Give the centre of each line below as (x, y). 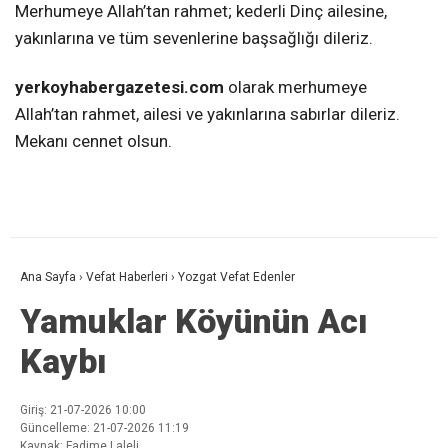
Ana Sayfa (48, 277)
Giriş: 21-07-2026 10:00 (83, 410)
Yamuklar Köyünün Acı (194, 321)
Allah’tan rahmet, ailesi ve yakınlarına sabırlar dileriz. (207, 114)
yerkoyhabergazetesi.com (119, 87)
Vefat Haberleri (127, 277)
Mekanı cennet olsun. (93, 141)
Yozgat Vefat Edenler (236, 277)
